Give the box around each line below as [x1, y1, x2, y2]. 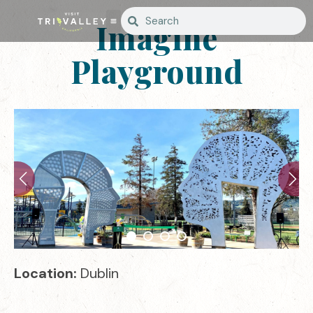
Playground [70, 50, 243, 92]
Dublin [80, 264, 119, 282]
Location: [14, 264, 80, 282]
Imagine [95, 17, 218, 58]
